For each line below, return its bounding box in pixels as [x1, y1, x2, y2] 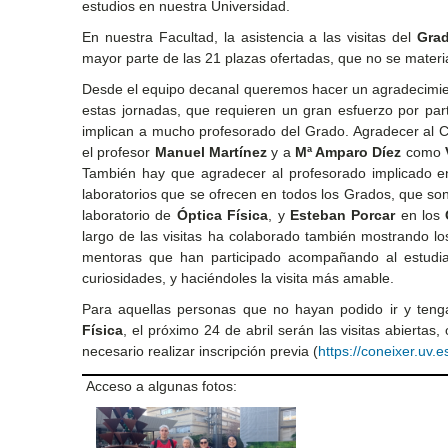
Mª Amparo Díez [294, 143, 402, 160]
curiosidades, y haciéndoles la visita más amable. [82, 269, 395, 286]
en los [395, 206, 446, 223]
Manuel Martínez [154, 143, 267, 160]
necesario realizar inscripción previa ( [82, 342, 319, 359]
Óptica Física [176, 206, 269, 223]
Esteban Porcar [289, 206, 396, 223]
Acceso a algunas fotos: [82, 378, 238, 395]
